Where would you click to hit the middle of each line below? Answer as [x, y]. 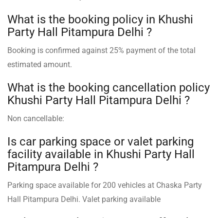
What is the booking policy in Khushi [100, 19]
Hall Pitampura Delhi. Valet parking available [84, 199]
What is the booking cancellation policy [109, 87]
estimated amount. [40, 64]
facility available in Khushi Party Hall [101, 154]
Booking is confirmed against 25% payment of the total [101, 50]
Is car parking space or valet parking [100, 141]
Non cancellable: [36, 118]
